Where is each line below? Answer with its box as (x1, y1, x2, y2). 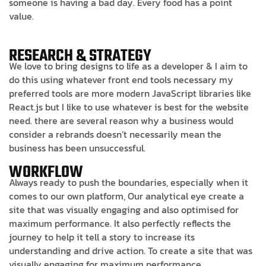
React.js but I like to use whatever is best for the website (9, 99, 249, 114)
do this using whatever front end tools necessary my (9, 72, 233, 87)
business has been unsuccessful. (9, 140, 145, 155)
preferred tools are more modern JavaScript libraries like (9, 85, 251, 100)
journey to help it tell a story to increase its (9, 229, 195, 244)
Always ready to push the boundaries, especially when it (9, 175, 248, 189)
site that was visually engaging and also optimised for (9, 202, 239, 217)
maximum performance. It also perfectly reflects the (9, 216, 231, 230)
